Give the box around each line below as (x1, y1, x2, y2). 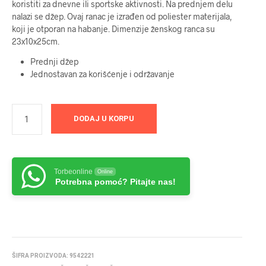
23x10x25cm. (12, 36, 59, 47)
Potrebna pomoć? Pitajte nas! (55, 176, 176, 186)
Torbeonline (54, 167, 93, 176)
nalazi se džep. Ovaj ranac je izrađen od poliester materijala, (12, 11, 232, 22)
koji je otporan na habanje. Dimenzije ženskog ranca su (12, 24, 215, 34)
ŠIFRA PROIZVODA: (12, 252, 69, 259)
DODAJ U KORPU (73, 113, 134, 123)
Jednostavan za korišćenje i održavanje (30, 68, 175, 79)
